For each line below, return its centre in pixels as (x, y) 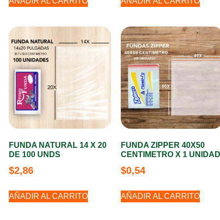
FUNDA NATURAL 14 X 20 (58, 145)
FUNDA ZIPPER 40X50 (163, 145)
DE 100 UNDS (35, 154)
